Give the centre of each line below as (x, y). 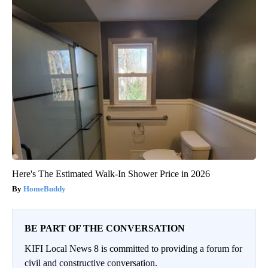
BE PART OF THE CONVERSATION (105, 229)
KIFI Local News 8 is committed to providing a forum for (133, 249)
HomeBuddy (45, 189)
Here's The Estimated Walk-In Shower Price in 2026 (111, 174)
